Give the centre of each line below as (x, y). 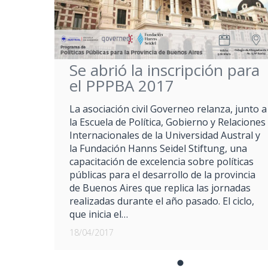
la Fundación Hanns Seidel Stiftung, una (158, 148)
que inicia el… (99, 214)
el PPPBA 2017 (122, 85)
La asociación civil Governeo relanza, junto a (168, 109)
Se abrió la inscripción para (165, 70)
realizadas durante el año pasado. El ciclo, (162, 201)
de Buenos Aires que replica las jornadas (160, 188)
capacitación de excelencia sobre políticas (162, 161)
